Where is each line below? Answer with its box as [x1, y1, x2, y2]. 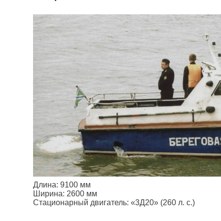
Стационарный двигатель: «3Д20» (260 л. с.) [33, 198, 195, 207]
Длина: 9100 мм [33, 180, 91, 189]
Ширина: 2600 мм [33, 189, 97, 198]
